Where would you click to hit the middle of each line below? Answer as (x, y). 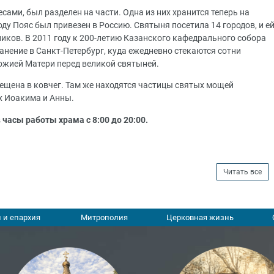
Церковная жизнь (200, 218)
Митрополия (104, 218)
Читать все (243, 172)
